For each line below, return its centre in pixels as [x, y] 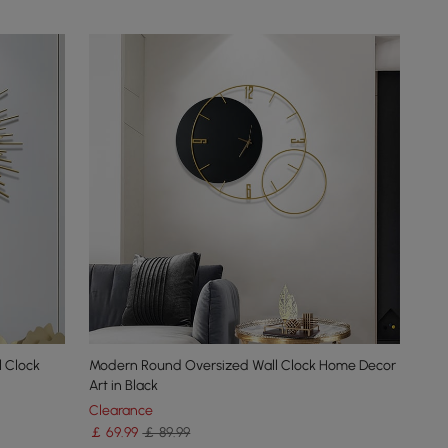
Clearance [121, 411]
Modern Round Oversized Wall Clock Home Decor [243, 366]
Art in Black [124, 386]
